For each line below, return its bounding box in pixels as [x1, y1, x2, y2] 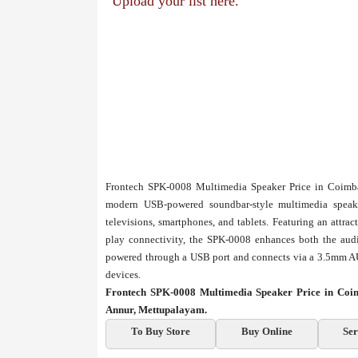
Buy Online [241, 325, 292, 337]
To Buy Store [130, 325, 190, 337]
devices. [105, 268, 141, 280]
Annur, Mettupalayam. [105, 304, 207, 316]
